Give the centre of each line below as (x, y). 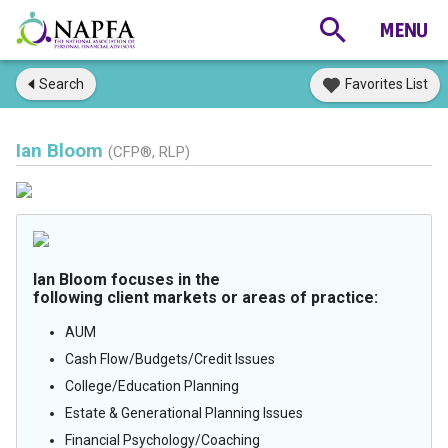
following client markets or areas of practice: (205, 297)
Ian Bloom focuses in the (126, 279)
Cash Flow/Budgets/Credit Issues (170, 359)
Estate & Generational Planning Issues (184, 413)
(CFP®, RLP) (149, 152)
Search (61, 84)
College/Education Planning (152, 386)
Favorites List (386, 84)
